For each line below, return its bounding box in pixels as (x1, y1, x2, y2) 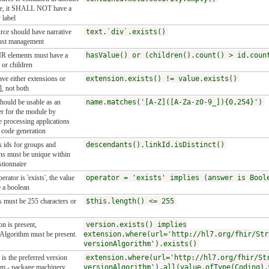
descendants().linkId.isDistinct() (85, 140, 225, 149)
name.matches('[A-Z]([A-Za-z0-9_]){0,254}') (85, 97, 262, 106)
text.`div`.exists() (85, 27, 166, 36)
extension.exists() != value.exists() (85, 74, 237, 83)
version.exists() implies (85, 220, 187, 229)
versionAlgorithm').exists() (83, 239, 197, 248)
